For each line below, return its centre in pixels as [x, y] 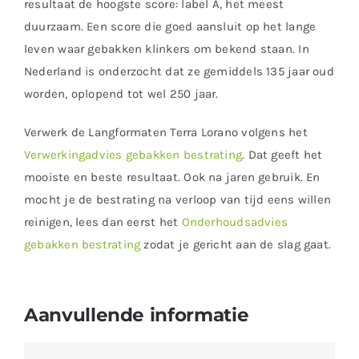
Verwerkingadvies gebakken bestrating [133, 155]
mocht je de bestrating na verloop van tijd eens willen [177, 200]
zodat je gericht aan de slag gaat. [236, 245]
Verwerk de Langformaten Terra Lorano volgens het [165, 133]
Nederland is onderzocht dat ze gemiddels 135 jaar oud [179, 72]
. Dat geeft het [282, 155]
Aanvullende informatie [136, 315]
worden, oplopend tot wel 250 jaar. [121, 94]
